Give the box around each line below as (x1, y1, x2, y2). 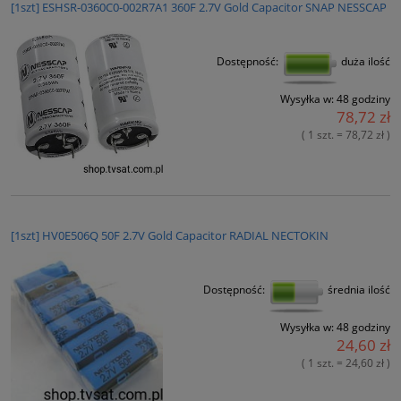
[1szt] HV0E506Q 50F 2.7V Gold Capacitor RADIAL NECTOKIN (11, 226, 328, 243)
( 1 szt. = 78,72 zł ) (302, 126, 390, 142)
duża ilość (338, 53, 390, 69)
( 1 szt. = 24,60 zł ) (302, 354, 390, 371)
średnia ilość (325, 281, 390, 297)
